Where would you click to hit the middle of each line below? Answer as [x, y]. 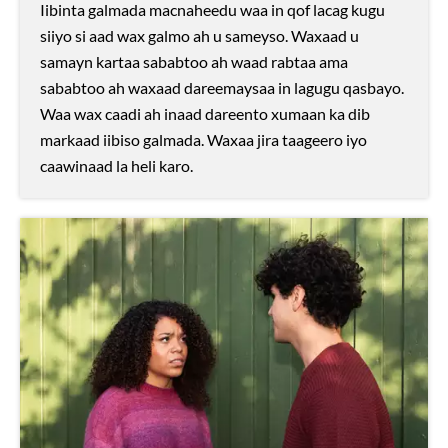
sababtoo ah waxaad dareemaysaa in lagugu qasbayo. [222, 87]
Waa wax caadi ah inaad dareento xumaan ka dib [205, 113]
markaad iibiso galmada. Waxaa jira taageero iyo [203, 139]
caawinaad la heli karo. [116, 165]
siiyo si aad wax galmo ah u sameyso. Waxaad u [199, 35]
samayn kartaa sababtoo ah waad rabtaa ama [194, 61]
